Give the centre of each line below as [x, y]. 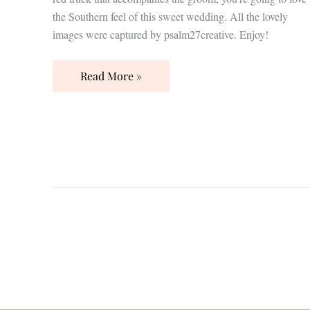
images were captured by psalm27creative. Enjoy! [161, 34]
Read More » [111, 75]
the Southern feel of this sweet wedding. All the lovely [170, 16]
